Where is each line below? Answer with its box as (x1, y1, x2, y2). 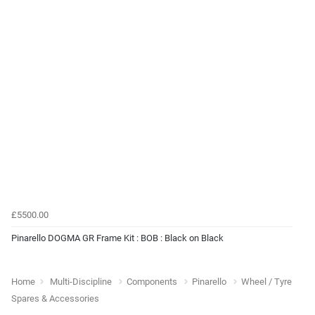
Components (127, 276, 177, 287)
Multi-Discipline (50, 276, 112, 287)
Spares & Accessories (11, 292, 99, 304)
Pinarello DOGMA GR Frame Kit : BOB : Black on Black (11, 232, 224, 243)
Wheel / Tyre (241, 276, 292, 287)
